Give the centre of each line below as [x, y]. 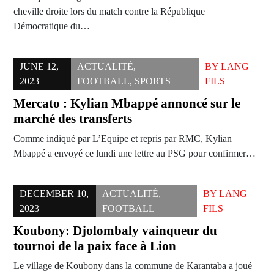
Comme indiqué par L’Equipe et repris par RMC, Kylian [123, 139]
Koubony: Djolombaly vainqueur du [115, 231]
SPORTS [153, 81]
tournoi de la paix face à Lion [95, 246]
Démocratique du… [52, 26]
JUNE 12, [39, 67]
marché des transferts [73, 119]
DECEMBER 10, [54, 194]
